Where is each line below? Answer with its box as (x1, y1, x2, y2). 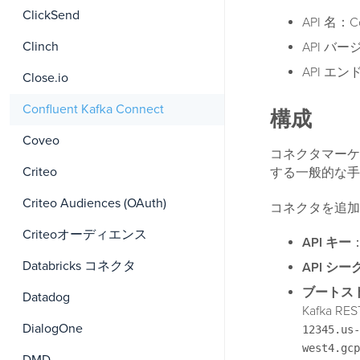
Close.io (22, 70, 68, 86)
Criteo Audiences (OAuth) (22, 195, 166, 211)
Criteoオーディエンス (22, 227, 147, 243)
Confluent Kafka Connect (22, 101, 164, 117)
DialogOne (22, 321, 83, 337)
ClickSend (22, 7, 80, 23)
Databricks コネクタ (22, 258, 136, 274)
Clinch (22, 39, 59, 55)
